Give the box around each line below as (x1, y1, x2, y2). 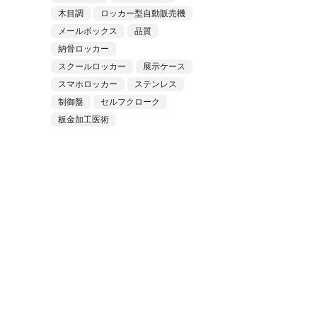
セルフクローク (100, 97, 160, 107)
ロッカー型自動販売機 (100, 8, 185, 18)
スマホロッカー (57, 79, 117, 89)
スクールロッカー (57, 62, 126, 71)
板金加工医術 (57, 115, 109, 125)
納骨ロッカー (57, 44, 109, 54)
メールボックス (57, 26, 117, 36)
